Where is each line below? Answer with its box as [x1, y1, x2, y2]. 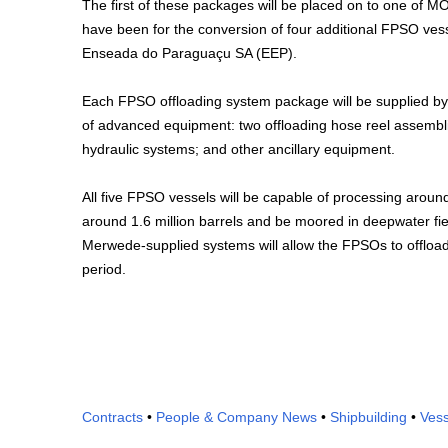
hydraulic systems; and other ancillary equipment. [82, 141, 395, 157]
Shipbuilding [330, 409, 407, 425]
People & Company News [156, 409, 317, 425]
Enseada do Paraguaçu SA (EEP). [82, 45, 297, 61]
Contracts [82, 409, 143, 425]
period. [82, 261, 126, 277]
